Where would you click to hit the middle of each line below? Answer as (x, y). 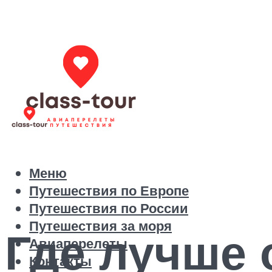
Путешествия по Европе (109, 191)
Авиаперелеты (78, 243)
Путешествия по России (109, 208)
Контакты (60, 261)
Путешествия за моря (100, 226)
